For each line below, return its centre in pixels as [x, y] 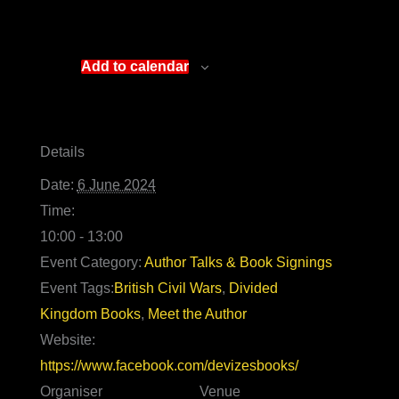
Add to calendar [135, 66]
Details [62, 151]
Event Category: [90, 262]
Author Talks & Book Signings [238, 262]
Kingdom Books [90, 313]
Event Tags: [77, 288]
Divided [253, 288]
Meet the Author [197, 313]
